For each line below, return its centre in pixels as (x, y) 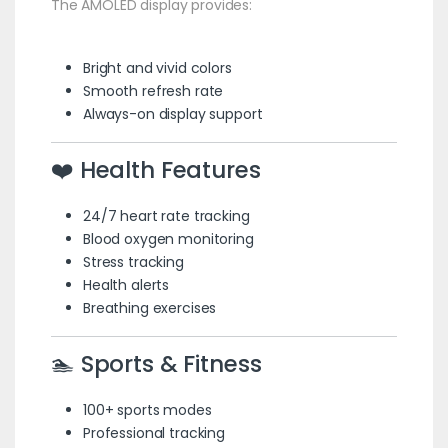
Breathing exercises (149, 307)
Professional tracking (154, 432)
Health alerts (126, 284)
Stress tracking (133, 261)
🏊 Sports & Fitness (156, 363)
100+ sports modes (147, 409)
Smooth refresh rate (153, 90)
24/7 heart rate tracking (166, 215)
